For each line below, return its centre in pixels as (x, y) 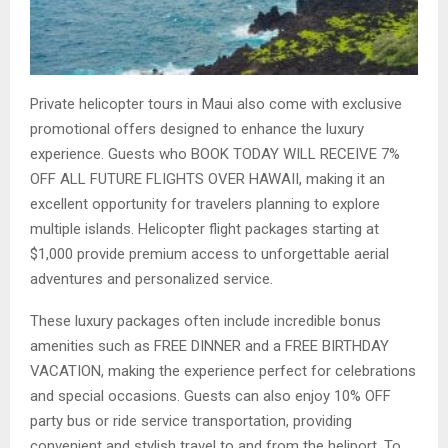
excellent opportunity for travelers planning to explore (205, 204)
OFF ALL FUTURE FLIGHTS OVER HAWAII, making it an (207, 179)
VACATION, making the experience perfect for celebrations (223, 371)
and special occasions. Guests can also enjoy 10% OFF (210, 396)
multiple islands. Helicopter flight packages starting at (204, 229)
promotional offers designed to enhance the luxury (197, 129)
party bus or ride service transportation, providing (191, 421)
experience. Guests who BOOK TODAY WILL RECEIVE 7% (215, 154)
